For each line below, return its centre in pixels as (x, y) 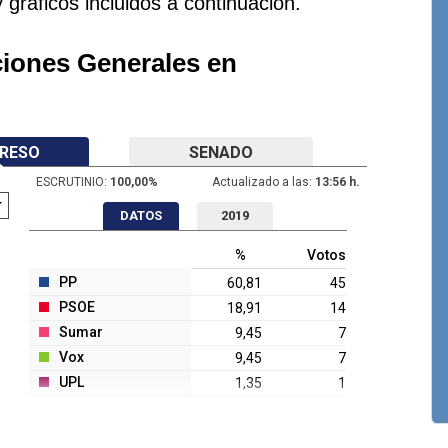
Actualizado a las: (261, 181)
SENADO (221, 152)
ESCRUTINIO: (71, 181)
